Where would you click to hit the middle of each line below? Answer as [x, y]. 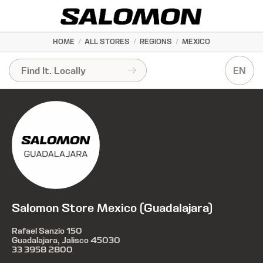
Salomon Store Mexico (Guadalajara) [112, 208]
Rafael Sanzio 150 [47, 231]
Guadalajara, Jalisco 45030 [66, 240]
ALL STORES [107, 42]
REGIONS [156, 42]
